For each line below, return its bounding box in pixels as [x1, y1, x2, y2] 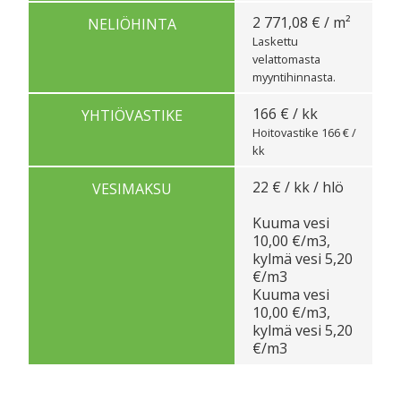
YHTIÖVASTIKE [81, 105, 183, 125]
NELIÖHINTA [87, 13, 176, 34]
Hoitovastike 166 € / [252, 124, 356, 141]
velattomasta [252, 50, 320, 67]
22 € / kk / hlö [252, 176, 344, 197]
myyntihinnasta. [252, 68, 336, 85]
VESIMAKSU [91, 178, 172, 199]
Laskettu [252, 32, 298, 49]
